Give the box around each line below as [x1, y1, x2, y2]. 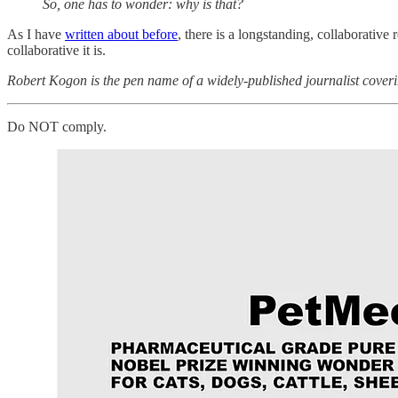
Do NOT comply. [7, 119, 107, 135]
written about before [65, 27, 178, 43]
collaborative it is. [7, 43, 106, 59]
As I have [7, 27, 65, 43]
